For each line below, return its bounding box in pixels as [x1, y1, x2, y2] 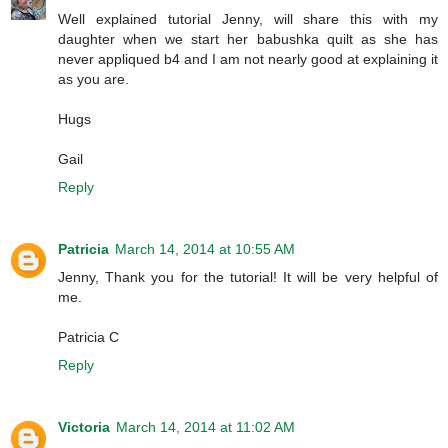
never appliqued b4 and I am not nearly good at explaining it [58, 51, 438, 68]
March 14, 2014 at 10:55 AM [115, 241, 295, 258]
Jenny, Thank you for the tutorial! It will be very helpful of [58, 269, 438, 286]
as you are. [58, 71, 129, 88]
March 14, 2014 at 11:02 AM [116, 419, 295, 436]
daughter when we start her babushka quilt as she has [58, 31, 438, 48]
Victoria [58, 419, 110, 436]
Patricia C [58, 329, 119, 346]
